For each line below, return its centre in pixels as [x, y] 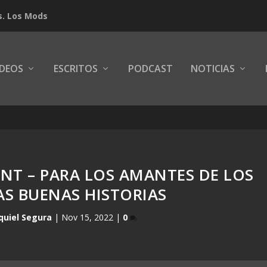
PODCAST [150, 68]
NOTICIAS [212, 68]
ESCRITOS [75, 68]
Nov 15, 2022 [88, 217]
